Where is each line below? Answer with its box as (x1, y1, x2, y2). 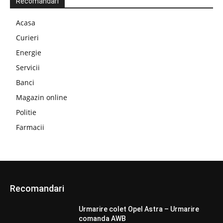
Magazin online (16, 92, 67, 102)
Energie (16, 47, 41, 57)
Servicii (16, 62, 40, 72)
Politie (16, 107, 36, 117)
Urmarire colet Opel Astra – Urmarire (79, 205, 200, 213)
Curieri (16, 32, 39, 42)
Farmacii (16, 122, 44, 132)
